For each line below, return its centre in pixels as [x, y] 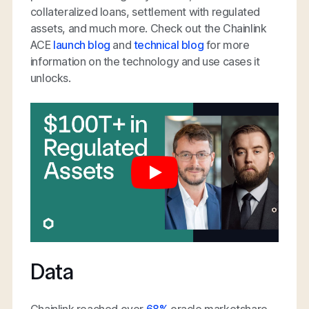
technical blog [169, 44]
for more [227, 44]
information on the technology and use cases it [145, 61]
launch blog [82, 44]
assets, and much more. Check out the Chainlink [148, 28]
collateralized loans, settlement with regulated [145, 11]
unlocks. [50, 78]
